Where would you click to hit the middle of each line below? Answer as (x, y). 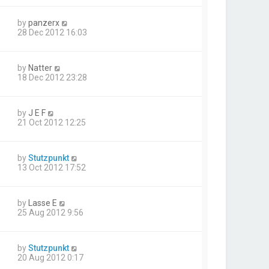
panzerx (44, 23)
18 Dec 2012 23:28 (52, 78)
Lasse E (43, 203)
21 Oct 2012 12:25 (52, 123)
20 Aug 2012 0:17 (50, 258)
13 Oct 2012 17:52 (52, 168)
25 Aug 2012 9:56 (50, 213)
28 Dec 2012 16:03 (52, 33)
